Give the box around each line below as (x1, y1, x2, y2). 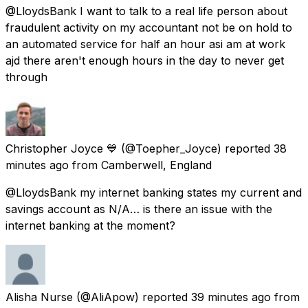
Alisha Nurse (5, 289, 73, 304)
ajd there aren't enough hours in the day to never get (5, 53, 284, 67)
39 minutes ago (191, 289, 271, 304)
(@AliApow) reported (76, 289, 188, 304)
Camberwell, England (101, 157, 212, 172)
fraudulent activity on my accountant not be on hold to (5, 20, 292, 34)
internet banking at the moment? (5, 218, 175, 232)
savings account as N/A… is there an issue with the (5, 201, 272, 216)
